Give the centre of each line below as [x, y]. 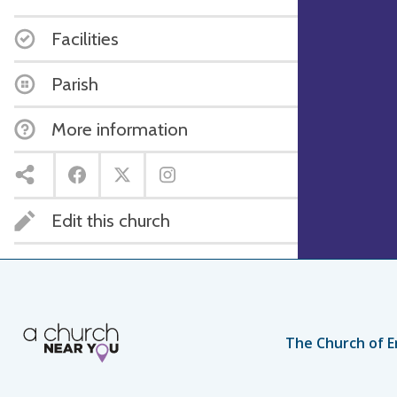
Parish [75, 83]
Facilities [85, 38]
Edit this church [111, 220]
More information [120, 128]
